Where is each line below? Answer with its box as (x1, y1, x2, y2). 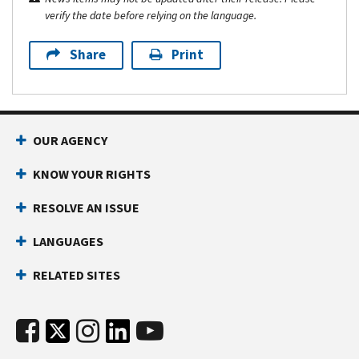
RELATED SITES (33, 266, 120, 284)
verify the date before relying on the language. (45, 7, 256, 23)
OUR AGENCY (33, 131, 107, 149)
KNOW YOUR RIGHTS (33, 165, 151, 183)
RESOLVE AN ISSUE (33, 199, 139, 216)
